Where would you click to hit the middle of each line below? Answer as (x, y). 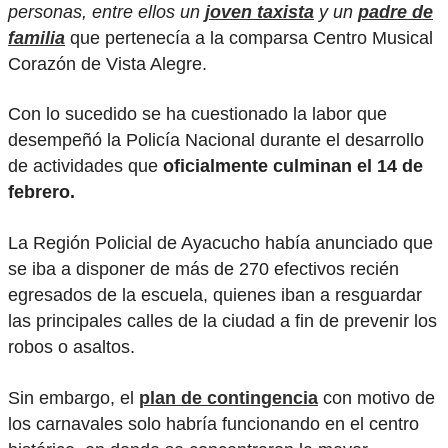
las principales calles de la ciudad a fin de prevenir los (222, 321)
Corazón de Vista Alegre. (107, 63)
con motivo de (376, 397)
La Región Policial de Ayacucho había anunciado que (220, 243)
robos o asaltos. (71, 347)
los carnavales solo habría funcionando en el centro (213, 423)
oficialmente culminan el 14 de (293, 166)
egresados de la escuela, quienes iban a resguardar (215, 295)
